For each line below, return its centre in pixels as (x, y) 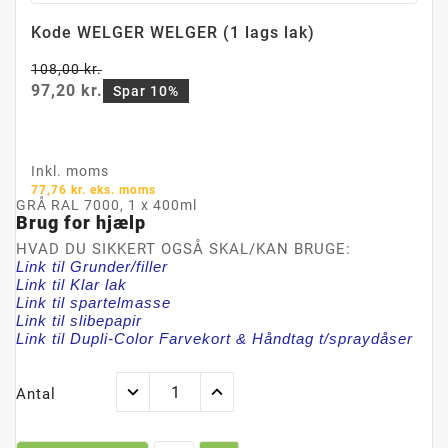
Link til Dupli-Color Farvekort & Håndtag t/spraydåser (214, 339)
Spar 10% (146, 91)
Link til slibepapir (79, 321)
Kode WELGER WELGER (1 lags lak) (173, 33)
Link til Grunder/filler (92, 267)
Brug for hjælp (81, 223)
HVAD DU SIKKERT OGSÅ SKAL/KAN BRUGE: (183, 249)
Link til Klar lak (71, 285)
